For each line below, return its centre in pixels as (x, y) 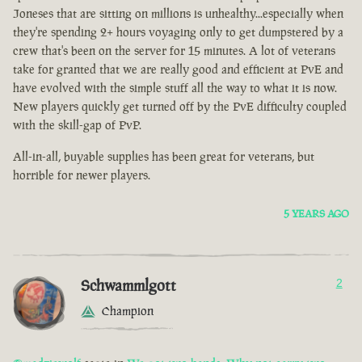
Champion (128, 311)
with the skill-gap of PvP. (77, 125)
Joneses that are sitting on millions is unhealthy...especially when (178, 14)
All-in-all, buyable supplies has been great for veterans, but (164, 157)
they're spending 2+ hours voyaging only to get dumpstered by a (178, 32)
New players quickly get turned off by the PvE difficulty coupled (180, 107)
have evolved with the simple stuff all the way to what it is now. (175, 88)
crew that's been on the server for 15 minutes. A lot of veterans (174, 51)
